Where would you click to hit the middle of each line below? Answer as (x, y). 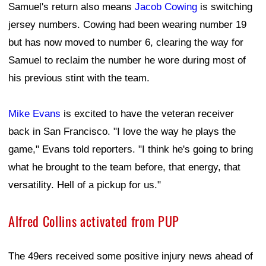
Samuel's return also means (72, 7)
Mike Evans (34, 114)
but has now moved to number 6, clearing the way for (126, 43)
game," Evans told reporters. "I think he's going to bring (131, 150)
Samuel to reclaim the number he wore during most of (127, 61)
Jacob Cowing (166, 7)
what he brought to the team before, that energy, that (124, 167)
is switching (225, 7)
